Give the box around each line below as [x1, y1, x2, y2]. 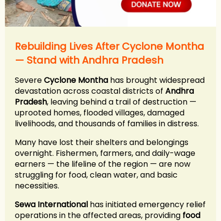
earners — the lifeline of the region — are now [15, 158, 190, 170]
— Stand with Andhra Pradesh [15, 53, 163, 67]
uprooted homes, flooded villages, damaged [15, 107, 184, 118]
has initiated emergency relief [88, 198, 206, 210]
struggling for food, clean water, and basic [15, 169, 178, 181]
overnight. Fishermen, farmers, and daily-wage [15, 147, 195, 159]
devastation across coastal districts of [15, 85, 165, 97]
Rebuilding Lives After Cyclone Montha [15, 39, 204, 53]
